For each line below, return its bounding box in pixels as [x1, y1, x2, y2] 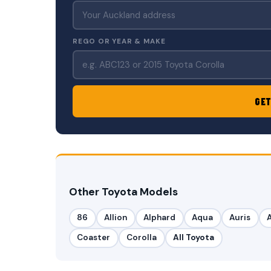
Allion [104, 212, 128, 223]
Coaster [77, 232, 111, 243]
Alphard [143, 212, 176, 223]
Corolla [126, 232, 157, 243]
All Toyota [173, 232, 215, 243]
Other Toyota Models [68, 184, 178, 198]
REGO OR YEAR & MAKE [73, 36, 166, 46]
